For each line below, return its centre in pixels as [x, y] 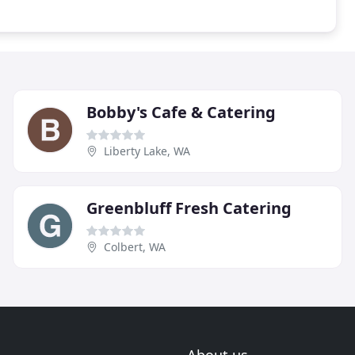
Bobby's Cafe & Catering [181, 112]
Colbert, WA [135, 246]
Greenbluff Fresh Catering [189, 208]
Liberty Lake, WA [147, 151]
